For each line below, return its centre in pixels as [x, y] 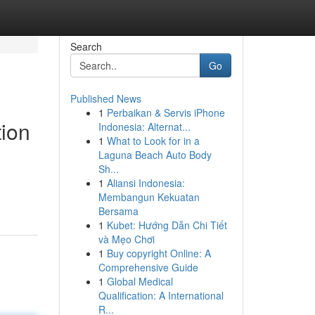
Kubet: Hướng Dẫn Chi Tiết [167, 225]
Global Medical [140, 281]
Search [86, 46]
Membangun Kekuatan [149, 197]
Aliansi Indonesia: [146, 183]
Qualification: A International [161, 295]
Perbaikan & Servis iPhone [166, 112]
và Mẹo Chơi [126, 239]
